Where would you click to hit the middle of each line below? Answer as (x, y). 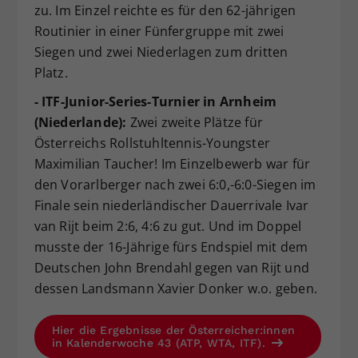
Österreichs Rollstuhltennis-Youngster (152, 143)
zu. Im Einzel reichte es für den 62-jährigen (165, 11)
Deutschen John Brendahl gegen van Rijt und (171, 268)
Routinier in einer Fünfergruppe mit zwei (159, 32)
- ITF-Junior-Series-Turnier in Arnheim (155, 102)
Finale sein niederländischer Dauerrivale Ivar (171, 206)
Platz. (51, 73)
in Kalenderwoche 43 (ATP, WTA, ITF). (160, 343)
